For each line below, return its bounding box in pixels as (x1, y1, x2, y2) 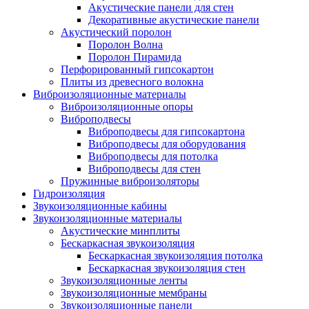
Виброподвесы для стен (88, 162, 201, 175)
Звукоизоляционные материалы (33, 212, 182, 224)
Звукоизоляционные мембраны (61, 286, 207, 299)
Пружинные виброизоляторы (61, 175, 199, 187)
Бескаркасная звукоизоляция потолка (88, 249, 263, 261)
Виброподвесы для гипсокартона (88, 125, 245, 137)
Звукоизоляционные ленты (61, 274, 188, 286)
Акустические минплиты (61, 224, 180, 237)
